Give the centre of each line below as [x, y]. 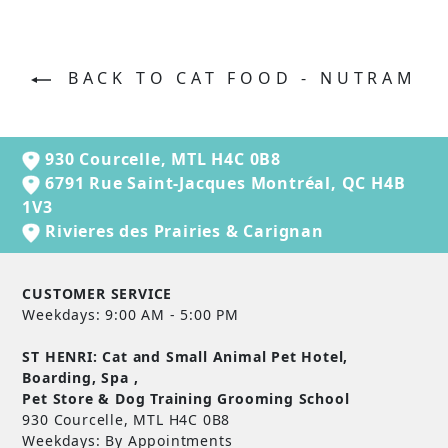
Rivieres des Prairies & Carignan [182, 231]
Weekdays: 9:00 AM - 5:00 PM [130, 315]
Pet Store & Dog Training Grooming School [186, 399]
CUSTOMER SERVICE [97, 294]
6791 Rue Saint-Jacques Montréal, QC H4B [223, 183]
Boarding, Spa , [80, 378]
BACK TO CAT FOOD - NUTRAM [238, 78]
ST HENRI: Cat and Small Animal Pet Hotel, [185, 357]
